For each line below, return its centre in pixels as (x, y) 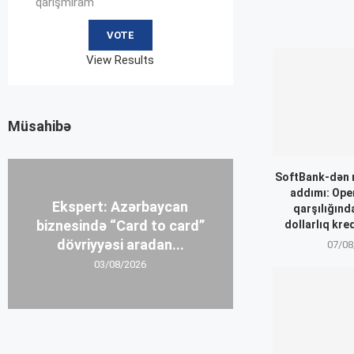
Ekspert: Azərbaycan (121, 206)
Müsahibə (40, 126)
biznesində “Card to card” (120, 225)
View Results (121, 60)
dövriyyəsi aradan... (120, 244)
